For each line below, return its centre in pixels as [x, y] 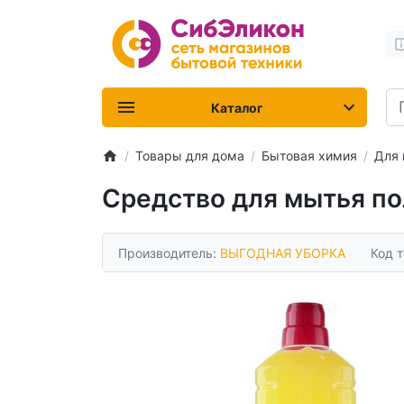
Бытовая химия [309, 156]
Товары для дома [189, 156]
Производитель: [169, 252]
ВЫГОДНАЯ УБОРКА [283, 252]
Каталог [237, 107]
